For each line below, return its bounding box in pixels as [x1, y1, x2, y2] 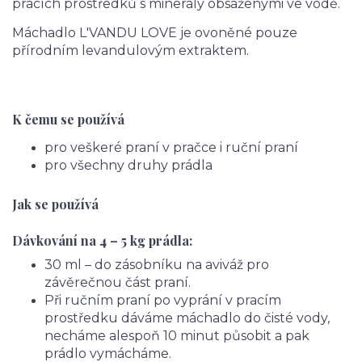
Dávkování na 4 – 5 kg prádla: [12, 231, 192, 249]
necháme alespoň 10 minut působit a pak [44, 328, 309, 344]
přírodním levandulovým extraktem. [12, 43, 249, 59]
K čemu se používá [12, 110, 124, 128]
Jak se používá [12, 196, 99, 213]
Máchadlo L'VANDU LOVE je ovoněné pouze [12, 25, 297, 41]
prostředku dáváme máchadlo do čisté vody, [44, 310, 330, 326]
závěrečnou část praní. [44, 275, 191, 291]
